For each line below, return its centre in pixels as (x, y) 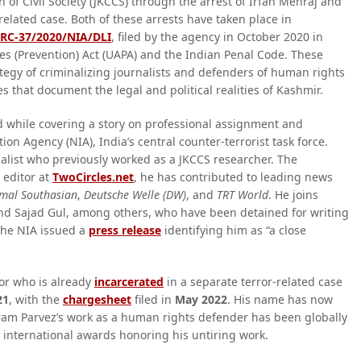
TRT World (243, 195)
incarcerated (129, 282)
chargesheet (97, 299)
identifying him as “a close (234, 230)
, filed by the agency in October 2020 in (217, 37)
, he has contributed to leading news (233, 177)
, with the (36, 299)
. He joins (293, 195)
